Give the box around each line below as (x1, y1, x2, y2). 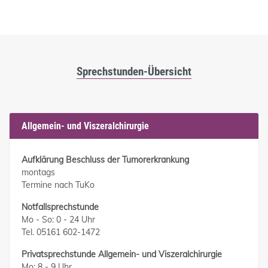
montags (22, 167, 55, 178)
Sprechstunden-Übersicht (77, 65, 191, 79)
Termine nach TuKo (22, 179, 95, 191)
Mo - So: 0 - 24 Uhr (22, 214, 95, 226)
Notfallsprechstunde (22, 202, 99, 213)
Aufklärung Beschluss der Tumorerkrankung (22, 154, 189, 166)
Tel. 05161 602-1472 (22, 227, 100, 238)
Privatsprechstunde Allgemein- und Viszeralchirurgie (22, 249, 222, 260)
